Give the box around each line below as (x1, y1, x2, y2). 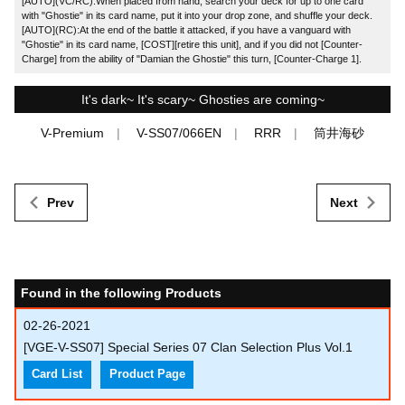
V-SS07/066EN (137, 126, 221, 141)
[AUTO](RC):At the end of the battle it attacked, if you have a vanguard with (22, 24, 352, 36)
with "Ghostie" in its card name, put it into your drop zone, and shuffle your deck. (22, 10, 373, 22)
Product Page (108, 368, 185, 381)
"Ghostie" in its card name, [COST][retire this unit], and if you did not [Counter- (22, 39, 363, 51)
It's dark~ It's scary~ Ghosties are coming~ (80, 92, 325, 108)
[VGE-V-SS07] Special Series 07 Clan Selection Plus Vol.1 (24, 340, 353, 355)
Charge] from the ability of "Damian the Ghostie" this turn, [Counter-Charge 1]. (22, 53, 363, 65)
